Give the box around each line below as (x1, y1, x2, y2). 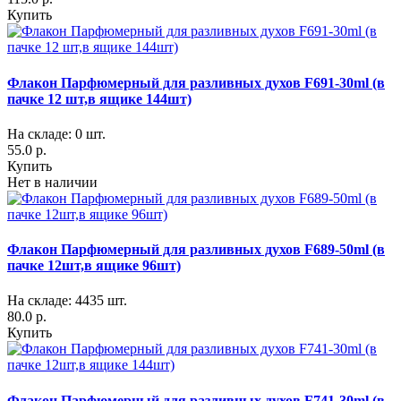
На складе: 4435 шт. (7, 293, 127, 309)
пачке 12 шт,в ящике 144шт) (7, 90, 192, 107)
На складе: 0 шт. (7, 125, 106, 141)
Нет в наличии (7, 174, 98, 190)
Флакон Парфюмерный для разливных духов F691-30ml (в (7, 74, 385, 90)
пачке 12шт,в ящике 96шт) (7, 258, 181, 274)
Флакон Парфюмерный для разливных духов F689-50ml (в (7, 242, 385, 258)
